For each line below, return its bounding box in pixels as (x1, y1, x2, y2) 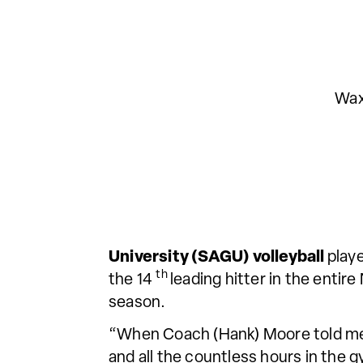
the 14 (109, 271, 156, 288)
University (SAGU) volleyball (109, 249, 327, 266)
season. (109, 294, 166, 311)
